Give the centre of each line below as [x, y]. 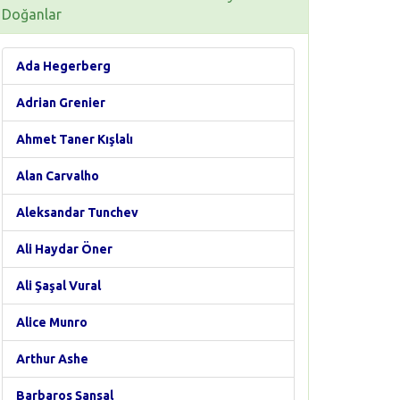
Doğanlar [32, 14]
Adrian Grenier [61, 103]
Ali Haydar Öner [64, 249]
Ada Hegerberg [63, 66]
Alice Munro [52, 322]
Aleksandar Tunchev [77, 212]
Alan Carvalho [58, 176]
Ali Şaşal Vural [58, 286]
